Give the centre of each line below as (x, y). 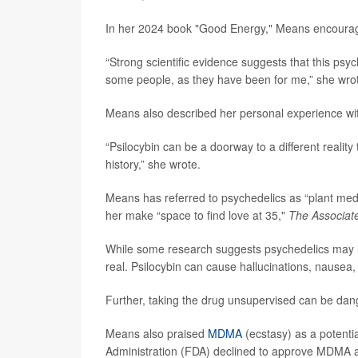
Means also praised (157, 333)
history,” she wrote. (153, 163)
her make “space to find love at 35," (197, 215)
